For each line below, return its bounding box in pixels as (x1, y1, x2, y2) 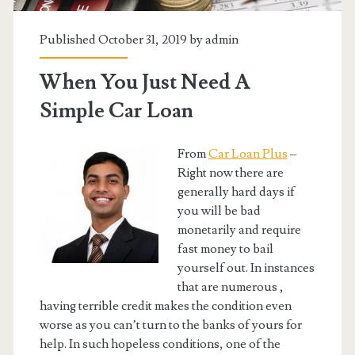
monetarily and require (177, 221, 301, 238)
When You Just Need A (39, 68, 250, 96)
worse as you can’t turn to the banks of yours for (39, 316, 302, 333)
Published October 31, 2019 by (39, 31, 205, 48)
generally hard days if (177, 183, 295, 200)
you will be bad (177, 202, 261, 219)
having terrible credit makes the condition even (39, 297, 292, 314)
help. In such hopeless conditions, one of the (39, 335, 281, 352)
